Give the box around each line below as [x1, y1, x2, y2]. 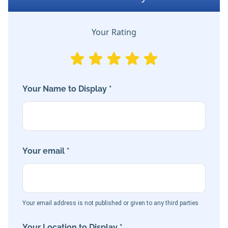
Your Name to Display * [22, 84, 112, 94]
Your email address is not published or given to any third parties [22, 199, 198, 207]
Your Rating [92, 26, 136, 38]
